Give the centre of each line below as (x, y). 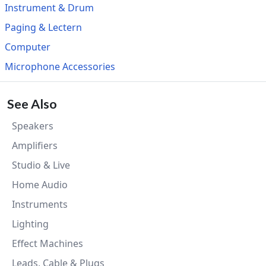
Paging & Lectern (43, 27)
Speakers (33, 126)
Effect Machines (47, 243)
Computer (28, 47)
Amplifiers (35, 145)
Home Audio (40, 185)
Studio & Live (41, 165)
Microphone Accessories (60, 66)
